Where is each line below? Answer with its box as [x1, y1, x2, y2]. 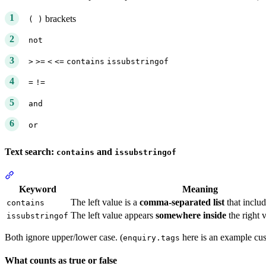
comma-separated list [140, 197, 224, 207]
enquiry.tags [123, 233, 180, 242]
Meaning [182, 183, 218, 194]
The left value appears [71, 210, 156, 220]
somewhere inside [156, 210, 226, 220]
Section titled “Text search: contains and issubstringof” [14, 169, 217, 180]
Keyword [18, 183, 56, 194]
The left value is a [71, 197, 140, 207]
